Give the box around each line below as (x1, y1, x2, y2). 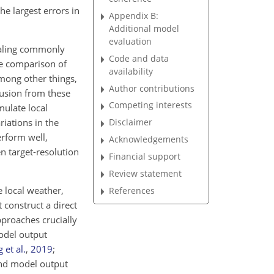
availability (109, 65, 154, 77)
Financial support (109, 150, 181, 162)
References (109, 184, 155, 196)
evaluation (109, 35, 152, 47)
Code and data (109, 52, 169, 64)
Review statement (109, 167, 182, 179)
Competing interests (109, 99, 193, 111)
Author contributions (109, 82, 195, 94)
